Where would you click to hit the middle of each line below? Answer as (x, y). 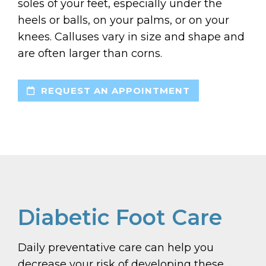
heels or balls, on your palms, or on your (123, 20)
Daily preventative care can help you (116, 248)
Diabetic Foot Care (120, 218)
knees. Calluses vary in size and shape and (131, 37)
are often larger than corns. (90, 54)
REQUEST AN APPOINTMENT (114, 91)
